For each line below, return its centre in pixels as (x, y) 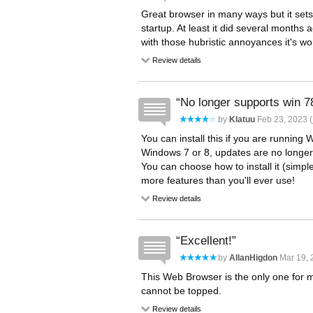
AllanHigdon (253, 258)
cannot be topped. (181, 291)
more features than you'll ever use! (218, 180)
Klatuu (242, 119)
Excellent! (206, 241)
